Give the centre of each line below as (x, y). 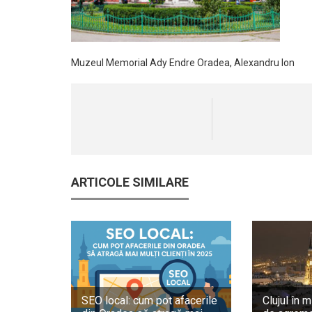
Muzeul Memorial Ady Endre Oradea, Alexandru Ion (183, 62)
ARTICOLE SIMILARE (130, 182)
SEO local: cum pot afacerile (149, 301)
